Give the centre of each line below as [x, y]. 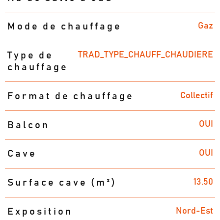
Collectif [196, 96]
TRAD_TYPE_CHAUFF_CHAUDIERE [145, 55]
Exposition [40, 211]
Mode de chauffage [64, 27]
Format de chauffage [70, 96]
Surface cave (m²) [62, 183]
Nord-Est [194, 211]
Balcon [28, 125]
